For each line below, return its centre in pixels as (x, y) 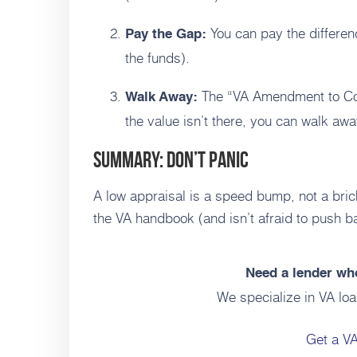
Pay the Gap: (166, 35)
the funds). (157, 58)
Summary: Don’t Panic (171, 160)
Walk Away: (161, 98)
